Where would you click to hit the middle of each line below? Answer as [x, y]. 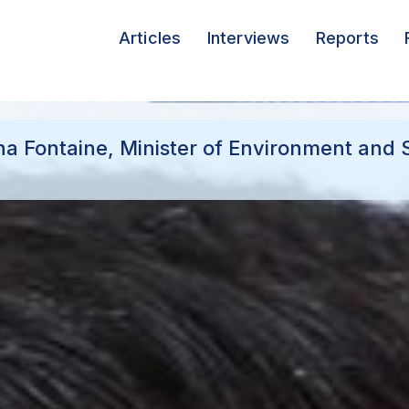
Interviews [248, 38]
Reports [347, 38]
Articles [150, 38]
